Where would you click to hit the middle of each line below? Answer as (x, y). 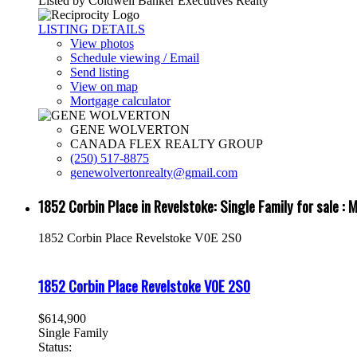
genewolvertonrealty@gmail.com (154, 172)
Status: (55, 347)
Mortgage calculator (120, 100)
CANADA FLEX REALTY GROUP (167, 143)
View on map (104, 86)
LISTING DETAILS (92, 29)
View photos (102, 43)
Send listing (100, 72)
